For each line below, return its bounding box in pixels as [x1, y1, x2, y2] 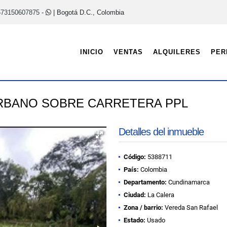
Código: [124, 153, 146, 161]
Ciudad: [124, 191, 146, 199]
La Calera [146, 191, 174, 199]
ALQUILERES [153, 48, 201, 56]
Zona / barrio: [124, 204, 163, 211]
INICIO [80, 48, 103, 56]
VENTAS [113, 48, 143, 56]
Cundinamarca [167, 178, 210, 186]
